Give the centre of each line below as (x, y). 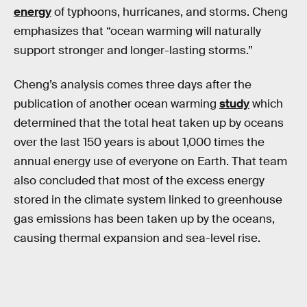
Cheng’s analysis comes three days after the (133, 84)
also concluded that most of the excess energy (139, 180)
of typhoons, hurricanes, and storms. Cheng (170, 12)
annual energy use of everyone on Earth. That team (150, 161)
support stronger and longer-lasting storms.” (133, 51)
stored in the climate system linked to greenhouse (148, 199)
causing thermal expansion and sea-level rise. (137, 238)
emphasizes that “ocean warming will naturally (137, 32)
